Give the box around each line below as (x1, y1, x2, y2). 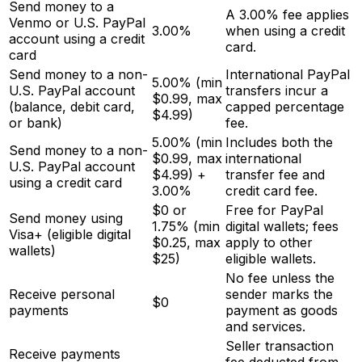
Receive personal (9, 286, 115, 303)
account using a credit (9, 31, 145, 48)
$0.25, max (152, 234, 221, 251)
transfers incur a (225, 82, 328, 99)
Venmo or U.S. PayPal (9, 15, 145, 32)
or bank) (9, 115, 62, 132)
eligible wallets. (225, 250, 316, 267)
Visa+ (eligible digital (9, 226, 131, 243)
